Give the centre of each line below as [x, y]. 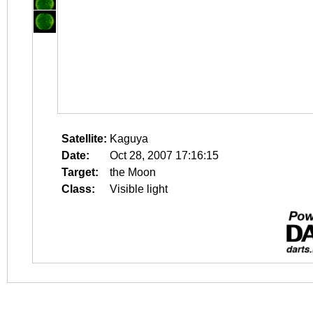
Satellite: [84, 139]
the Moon [133, 172]
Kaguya [129, 139]
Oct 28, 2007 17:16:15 [164, 155]
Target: [80, 172]
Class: [78, 189]
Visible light [139, 189]
